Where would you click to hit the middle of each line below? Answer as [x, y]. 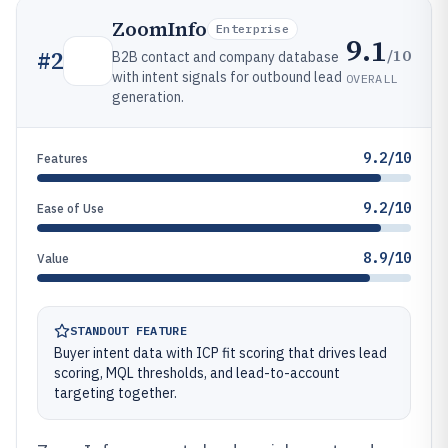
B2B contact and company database [225, 57]
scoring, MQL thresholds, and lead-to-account [197, 373]
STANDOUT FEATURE [128, 330]
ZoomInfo [159, 29]
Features [62, 158]
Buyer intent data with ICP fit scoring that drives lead [220, 353]
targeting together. [115, 393]
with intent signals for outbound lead [227, 77]
